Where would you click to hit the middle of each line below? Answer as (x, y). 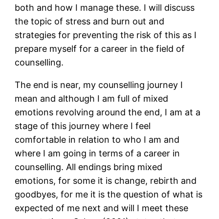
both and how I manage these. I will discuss (105, 8)
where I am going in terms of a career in (98, 153)
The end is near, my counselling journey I (99, 85)
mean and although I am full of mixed (92, 99)
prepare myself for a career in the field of (100, 49)
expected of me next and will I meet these (102, 208)
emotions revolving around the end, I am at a (108, 112)
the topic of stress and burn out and (90, 22)
